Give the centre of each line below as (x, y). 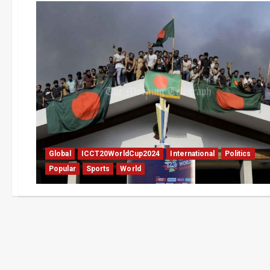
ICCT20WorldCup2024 (121, 154)
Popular (62, 169)
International (192, 154)
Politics (238, 154)
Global (60, 154)
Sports (98, 169)
